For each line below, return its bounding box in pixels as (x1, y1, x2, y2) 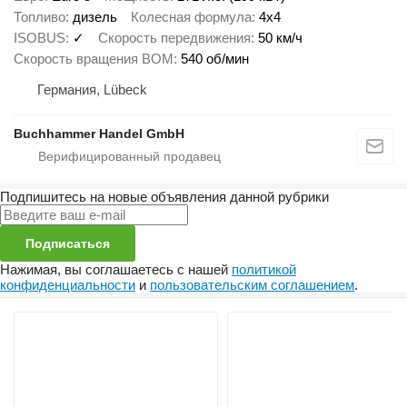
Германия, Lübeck (37, 82, 147, 97)
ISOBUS (14, 30, 65, 45)
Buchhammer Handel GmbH (14, 126, 184, 141)
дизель (73, 9, 117, 25)
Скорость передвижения (98, 30, 251, 45)
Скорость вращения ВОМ (14, 51, 174, 66)
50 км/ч (258, 30, 303, 45)
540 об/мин (181, 51, 249, 66)
